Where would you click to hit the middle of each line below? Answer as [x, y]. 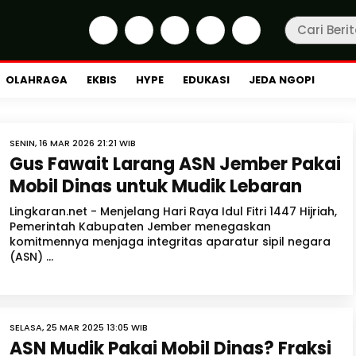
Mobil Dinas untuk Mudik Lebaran [156, 186]
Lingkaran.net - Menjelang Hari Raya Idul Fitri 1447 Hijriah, [173, 211]
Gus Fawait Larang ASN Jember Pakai [175, 164]
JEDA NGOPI [282, 80]
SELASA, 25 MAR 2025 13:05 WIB [79, 327]
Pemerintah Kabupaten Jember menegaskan [140, 226]
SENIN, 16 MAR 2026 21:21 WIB [73, 143]
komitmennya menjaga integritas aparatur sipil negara [170, 242]
